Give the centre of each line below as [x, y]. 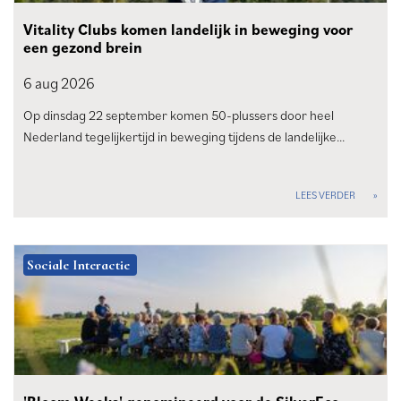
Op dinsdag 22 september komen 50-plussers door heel [179, 115]
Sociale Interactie [78, 265]
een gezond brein [83, 48]
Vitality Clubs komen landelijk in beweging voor [188, 30]
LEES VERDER [325, 195]
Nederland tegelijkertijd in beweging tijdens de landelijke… [184, 137]
